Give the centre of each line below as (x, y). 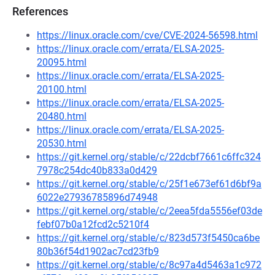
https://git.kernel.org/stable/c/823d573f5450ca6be (148, 238)
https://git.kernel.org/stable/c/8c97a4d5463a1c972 (149, 265)
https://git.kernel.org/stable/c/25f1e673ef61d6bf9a (149, 184)
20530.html (62, 143)
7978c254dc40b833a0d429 (97, 170)
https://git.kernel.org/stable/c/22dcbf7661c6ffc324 (149, 157)
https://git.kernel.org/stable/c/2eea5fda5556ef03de (149, 211)
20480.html (62, 116)
